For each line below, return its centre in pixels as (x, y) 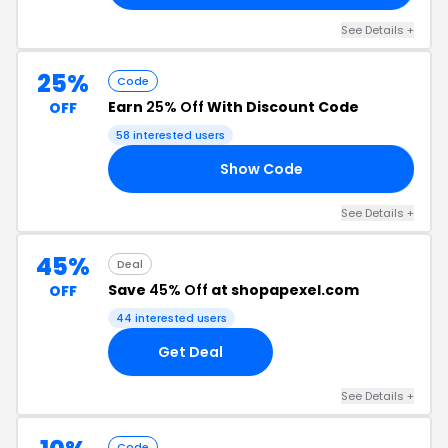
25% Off (175, 107)
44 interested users (171, 318)
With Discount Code (281, 107)
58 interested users (170, 135)
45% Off (178, 290)
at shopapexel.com (283, 290)
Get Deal (190, 351)
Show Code (261, 168)
